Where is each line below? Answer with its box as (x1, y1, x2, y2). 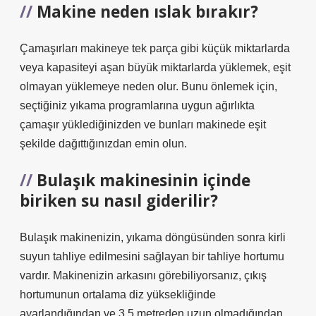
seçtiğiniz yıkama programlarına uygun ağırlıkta (20, 99, 255, 111)
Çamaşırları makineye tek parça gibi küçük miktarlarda (20, 42, 290, 54)
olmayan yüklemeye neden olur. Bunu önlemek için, (20, 80, 277, 92)
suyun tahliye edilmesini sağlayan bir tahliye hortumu (20, 250, 284, 262)
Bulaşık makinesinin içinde (37, 169, 250, 191)
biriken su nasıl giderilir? (20, 190, 218, 212)
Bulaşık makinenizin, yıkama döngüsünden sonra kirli (20, 231, 286, 243)
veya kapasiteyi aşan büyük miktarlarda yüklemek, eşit (20, 61, 291, 73)
